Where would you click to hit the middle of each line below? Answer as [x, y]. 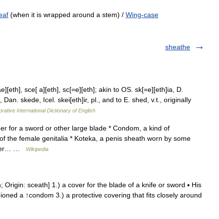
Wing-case [142, 15]
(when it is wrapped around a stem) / [67, 15]
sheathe [178, 47]
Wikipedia [37, 149]
